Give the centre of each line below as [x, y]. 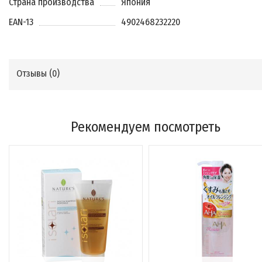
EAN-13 [21, 22]
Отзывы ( [34, 73]
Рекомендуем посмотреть [145, 127]
